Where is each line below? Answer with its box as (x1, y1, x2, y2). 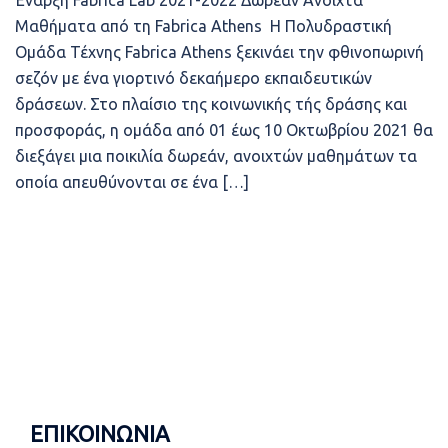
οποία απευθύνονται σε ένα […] (15, 173, 249, 191)
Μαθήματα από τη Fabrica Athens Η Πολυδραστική (15, 17, 392, 35)
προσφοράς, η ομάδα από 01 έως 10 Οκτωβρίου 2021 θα (15, 121, 433, 139)
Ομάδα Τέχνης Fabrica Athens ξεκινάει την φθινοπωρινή (15, 43, 424, 61)
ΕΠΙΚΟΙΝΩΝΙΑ (30, 421, 170, 446)
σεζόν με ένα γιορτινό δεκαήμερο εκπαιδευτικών (15, 69, 372, 87)
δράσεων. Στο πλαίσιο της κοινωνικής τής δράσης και (15, 95, 407, 113)
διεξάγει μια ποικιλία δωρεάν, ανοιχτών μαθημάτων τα (15, 147, 417, 165)
